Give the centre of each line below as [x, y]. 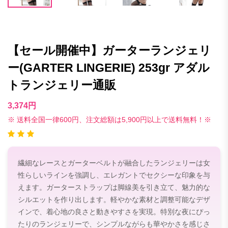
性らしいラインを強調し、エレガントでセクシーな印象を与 [114, 175]
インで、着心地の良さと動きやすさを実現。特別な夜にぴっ [114, 211]
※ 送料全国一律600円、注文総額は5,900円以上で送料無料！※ [109, 120]
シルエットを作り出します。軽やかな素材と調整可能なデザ [114, 199]
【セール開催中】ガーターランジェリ [109, 50]
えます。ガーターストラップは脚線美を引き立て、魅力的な [114, 187]
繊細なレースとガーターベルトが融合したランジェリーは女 [114, 163]
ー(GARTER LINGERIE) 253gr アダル [109, 68]
